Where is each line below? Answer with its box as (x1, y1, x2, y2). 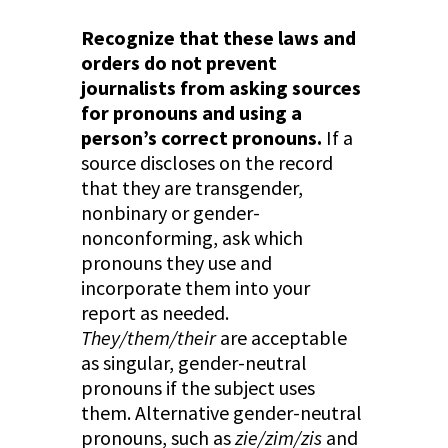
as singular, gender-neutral (80, 350, 307, 376)
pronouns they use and (80, 250, 272, 276)
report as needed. (80, 300, 229, 326)
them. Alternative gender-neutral (80, 400, 362, 426)
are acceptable (215, 325, 347, 351)
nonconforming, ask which (80, 225, 303, 251)
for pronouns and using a (80, 100, 302, 126)
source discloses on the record (80, 150, 333, 176)
